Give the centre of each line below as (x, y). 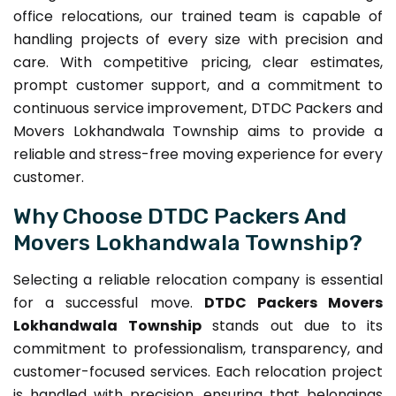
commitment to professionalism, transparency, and (198, 348)
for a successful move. (109, 302)
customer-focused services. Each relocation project (198, 371)
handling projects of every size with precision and (198, 39)
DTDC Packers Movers (293, 302)
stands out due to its (292, 325)
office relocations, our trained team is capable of (198, 16)
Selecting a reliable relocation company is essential (198, 279)
